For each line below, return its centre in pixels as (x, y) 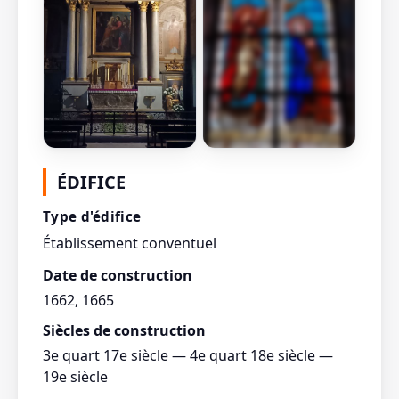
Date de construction (118, 275)
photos (279, 176)
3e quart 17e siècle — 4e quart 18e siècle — (188, 355)
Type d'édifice (92, 216)
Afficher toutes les (279, 163)
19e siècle (75, 376)
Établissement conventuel (130, 243)
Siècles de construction (124, 330)
